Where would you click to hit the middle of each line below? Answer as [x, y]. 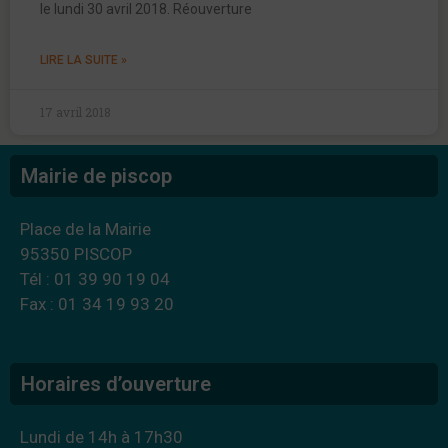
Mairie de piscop [96, 176]
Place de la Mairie [85, 229]
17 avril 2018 [75, 112]
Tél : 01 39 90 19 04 [95, 279]
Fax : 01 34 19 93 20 [97, 304]
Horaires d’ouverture [116, 383]
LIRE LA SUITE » [83, 60]
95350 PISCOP [76, 254]
